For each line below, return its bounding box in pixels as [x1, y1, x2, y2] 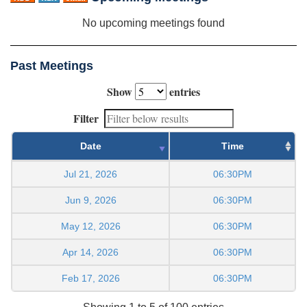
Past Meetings [10, 58, 93, 73]
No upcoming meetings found [82, 16, 225, 29]
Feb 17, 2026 [61, 272, 120, 284]
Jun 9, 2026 [64, 194, 116, 206]
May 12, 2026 [60, 220, 121, 232]
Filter [73, 110, 99, 126]
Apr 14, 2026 [62, 246, 119, 258]
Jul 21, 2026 [64, 168, 117, 180]
